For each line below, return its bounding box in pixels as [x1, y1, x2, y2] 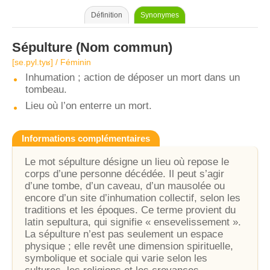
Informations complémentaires [22, 133, 150, 143]
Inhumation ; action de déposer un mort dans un [25, 72, 240, 83]
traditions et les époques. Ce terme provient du [25, 204, 236, 216]
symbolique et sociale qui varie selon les [25, 253, 207, 264]
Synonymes [140, 11, 179, 19]
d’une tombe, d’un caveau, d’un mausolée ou [25, 180, 225, 192]
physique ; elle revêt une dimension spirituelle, [25, 240, 233, 252]
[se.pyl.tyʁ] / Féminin [12, 57, 91, 67]
